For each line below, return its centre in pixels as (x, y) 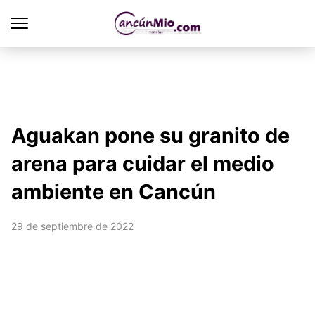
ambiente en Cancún (114, 192)
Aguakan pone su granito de (150, 135)
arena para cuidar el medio (143, 163)
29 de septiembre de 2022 (72, 226)
